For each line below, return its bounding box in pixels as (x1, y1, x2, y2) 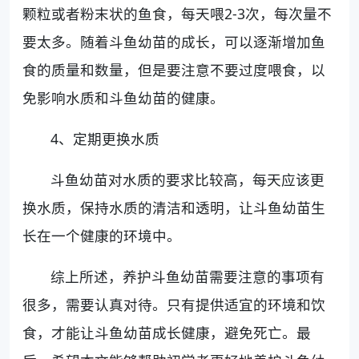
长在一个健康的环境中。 (22, 225, 181, 245)
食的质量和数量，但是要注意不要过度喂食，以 (22, 59, 325, 79)
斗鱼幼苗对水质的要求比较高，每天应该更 (50, 169, 325, 189)
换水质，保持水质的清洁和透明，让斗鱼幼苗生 (22, 197, 325, 217)
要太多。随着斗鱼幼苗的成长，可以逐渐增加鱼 (22, 31, 325, 51)
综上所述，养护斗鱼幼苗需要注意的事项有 (50, 266, 325, 286)
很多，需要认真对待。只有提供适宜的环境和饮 (22, 294, 325, 314)
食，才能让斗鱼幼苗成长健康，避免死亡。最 (22, 322, 311, 342)
